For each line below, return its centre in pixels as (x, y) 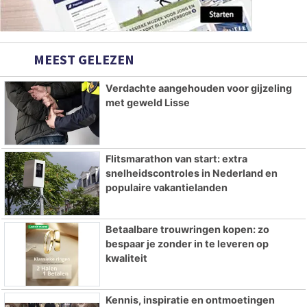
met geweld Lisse (147, 103)
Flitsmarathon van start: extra (176, 159)
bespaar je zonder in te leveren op (187, 243)
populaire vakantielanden (166, 188)
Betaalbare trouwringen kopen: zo (187, 229)
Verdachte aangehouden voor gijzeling (198, 88)
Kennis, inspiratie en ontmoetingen (190, 299)
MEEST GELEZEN (83, 60)
